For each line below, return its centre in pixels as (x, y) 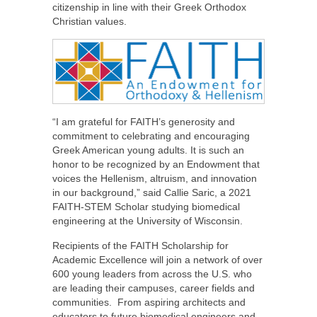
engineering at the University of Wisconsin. (148, 221)
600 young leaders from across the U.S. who (152, 274)
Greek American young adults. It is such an (148, 150)
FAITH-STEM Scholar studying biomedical (146, 207)
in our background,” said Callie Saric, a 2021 (152, 193)
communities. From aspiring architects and (149, 302)
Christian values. (90, 22)
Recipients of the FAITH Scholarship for (140, 246)
